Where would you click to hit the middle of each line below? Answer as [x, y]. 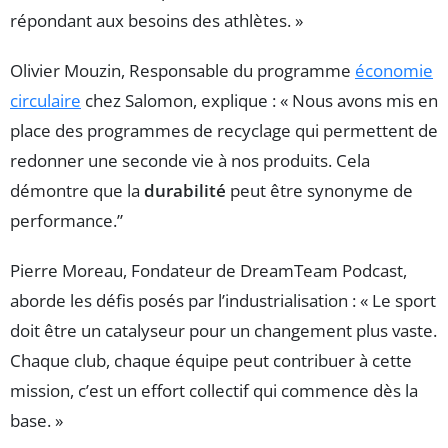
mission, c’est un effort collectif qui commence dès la [214, 391]
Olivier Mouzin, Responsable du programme [182, 71]
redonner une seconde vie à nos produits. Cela [190, 161]
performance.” [66, 221]
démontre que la [77, 191]
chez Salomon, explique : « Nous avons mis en [259, 101]
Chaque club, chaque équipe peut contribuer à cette [211, 361]
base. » [36, 421]
